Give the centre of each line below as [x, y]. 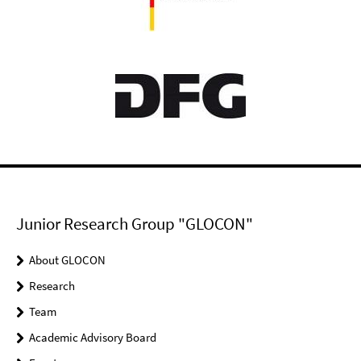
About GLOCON [67, 259]
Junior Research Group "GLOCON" [135, 223]
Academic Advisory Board [93, 337]
